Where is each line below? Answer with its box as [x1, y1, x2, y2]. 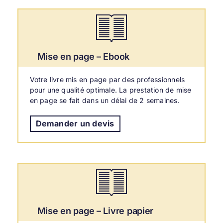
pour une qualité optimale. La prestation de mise [29, 85, 192, 94]
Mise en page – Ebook [37, 51, 130, 62]
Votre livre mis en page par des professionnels [29, 75, 185, 84]
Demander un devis [35, 118, 114, 128]
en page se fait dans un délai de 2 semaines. [29, 96, 180, 105]
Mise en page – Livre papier [37, 205, 154, 216]
